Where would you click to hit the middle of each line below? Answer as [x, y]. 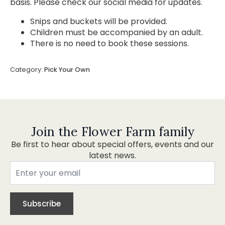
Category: [27, 70]
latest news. [113, 155]
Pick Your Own [67, 70]
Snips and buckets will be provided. [99, 21]
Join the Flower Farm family [113, 132]
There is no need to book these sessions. [109, 43]
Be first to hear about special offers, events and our [113, 144]
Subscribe [42, 204]
